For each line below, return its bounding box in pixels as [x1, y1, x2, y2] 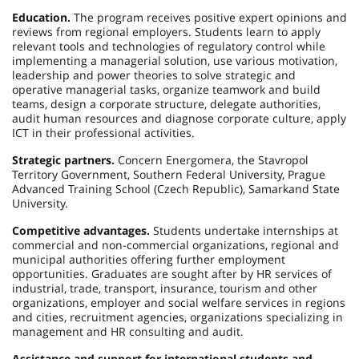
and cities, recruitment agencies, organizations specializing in [12, 309, 343, 325]
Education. [12, 10, 71, 25]
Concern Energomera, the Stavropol [115, 152, 309, 167]
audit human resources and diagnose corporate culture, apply [12, 111, 346, 126]
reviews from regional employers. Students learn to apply [12, 24, 321, 39]
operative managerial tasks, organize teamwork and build [12, 82, 321, 97]
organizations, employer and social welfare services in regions [12, 295, 345, 310]
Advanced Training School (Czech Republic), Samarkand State [12, 181, 340, 196]
